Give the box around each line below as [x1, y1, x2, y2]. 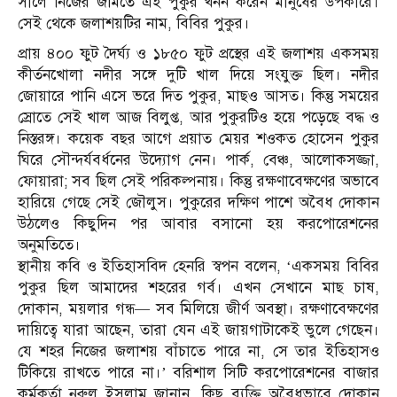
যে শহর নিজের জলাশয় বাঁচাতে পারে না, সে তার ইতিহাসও [18, 341, 379, 361]
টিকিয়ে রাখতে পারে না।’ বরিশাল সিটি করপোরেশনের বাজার [18, 362, 379, 382]
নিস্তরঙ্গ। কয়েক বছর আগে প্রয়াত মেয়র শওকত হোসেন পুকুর [18, 128, 379, 148]
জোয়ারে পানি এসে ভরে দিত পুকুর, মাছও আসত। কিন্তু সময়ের [18, 86, 379, 105]
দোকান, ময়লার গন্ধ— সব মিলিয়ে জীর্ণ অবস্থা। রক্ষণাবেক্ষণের [18, 299, 379, 318]
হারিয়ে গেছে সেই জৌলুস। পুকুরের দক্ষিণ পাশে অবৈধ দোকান [18, 192, 379, 212]
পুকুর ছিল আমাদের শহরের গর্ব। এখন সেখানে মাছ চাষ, [18, 277, 379, 297]
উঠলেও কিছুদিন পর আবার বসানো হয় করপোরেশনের [18, 214, 379, 233]
